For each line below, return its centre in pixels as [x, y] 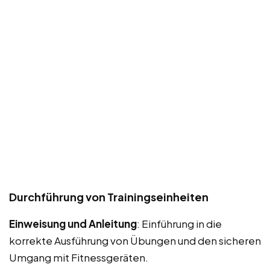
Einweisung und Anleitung [73, 223]
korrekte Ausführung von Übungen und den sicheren [135, 240]
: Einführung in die [179, 223]
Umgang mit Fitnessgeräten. [79, 257]
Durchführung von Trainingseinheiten [109, 196]
